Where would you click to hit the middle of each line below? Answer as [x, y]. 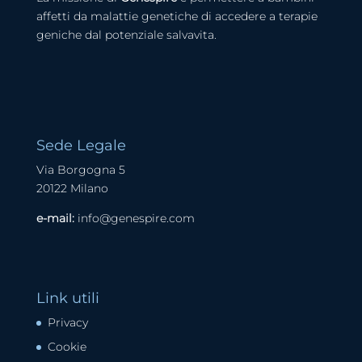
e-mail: [55, 218]
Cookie [67, 346]
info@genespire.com [136, 218]
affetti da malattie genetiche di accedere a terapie [177, 17]
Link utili [67, 298]
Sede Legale [81, 145]
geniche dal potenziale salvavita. [126, 35]
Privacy [67, 322]
